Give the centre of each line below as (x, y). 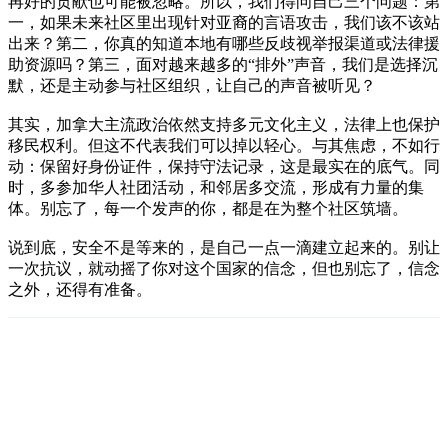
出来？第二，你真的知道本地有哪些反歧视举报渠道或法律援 (224, 43)
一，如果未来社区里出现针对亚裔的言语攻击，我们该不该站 (224, 22)
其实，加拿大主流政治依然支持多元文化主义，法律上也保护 (224, 124)
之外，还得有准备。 (80, 289)
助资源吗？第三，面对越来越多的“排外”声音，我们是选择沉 (223, 64)
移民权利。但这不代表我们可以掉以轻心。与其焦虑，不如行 (224, 145)
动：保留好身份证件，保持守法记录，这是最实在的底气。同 (224, 166)
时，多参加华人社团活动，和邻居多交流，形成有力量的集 (216, 187)
